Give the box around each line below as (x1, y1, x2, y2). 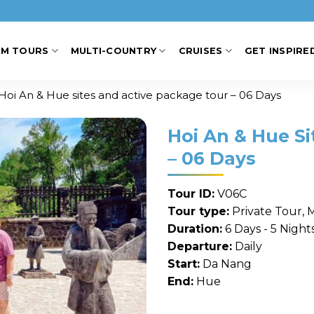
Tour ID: (168, 186, 214, 200)
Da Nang (200, 257, 252, 271)
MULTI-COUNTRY (70, 46, 157, 56)
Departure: (168, 239, 232, 253)
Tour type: (168, 204, 229, 218)
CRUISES (178, 46, 223, 56)
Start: (168, 257, 200, 271)
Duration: (168, 221, 222, 235)
